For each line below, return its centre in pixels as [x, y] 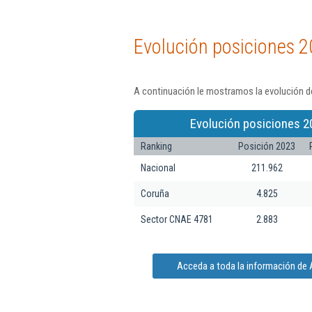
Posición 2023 [267, 146]
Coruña [155, 193]
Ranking [156, 146]
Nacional [158, 167]
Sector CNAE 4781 [177, 219]
